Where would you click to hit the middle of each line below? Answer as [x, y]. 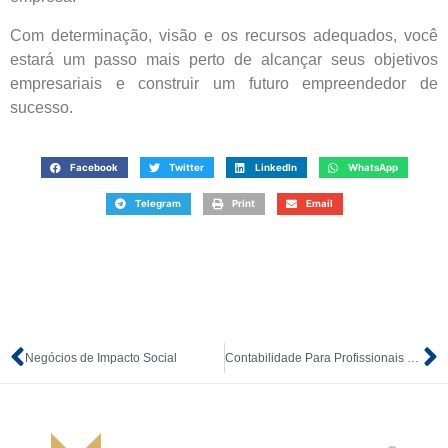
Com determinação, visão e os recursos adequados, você [224, 35]
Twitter [186, 167]
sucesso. [41, 107]
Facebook [93, 167]
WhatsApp [372, 167]
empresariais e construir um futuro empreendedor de [224, 83]
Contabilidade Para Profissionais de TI [412, 357]
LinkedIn [275, 167]
